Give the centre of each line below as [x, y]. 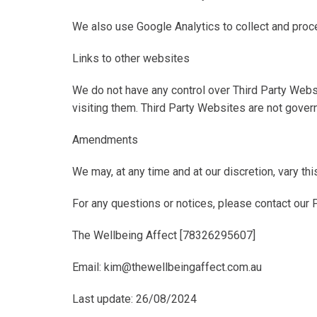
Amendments [105, 140]
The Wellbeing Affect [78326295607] [164, 235]
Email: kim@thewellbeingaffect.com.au [167, 267]
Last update [102, 299]
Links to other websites [131, 58]
